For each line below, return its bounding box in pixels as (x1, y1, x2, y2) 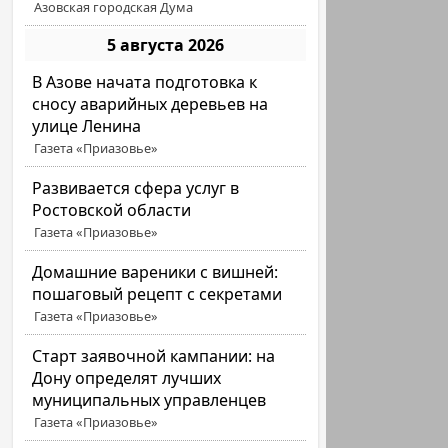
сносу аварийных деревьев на (32, 93, 269, 115)
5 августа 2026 (107, 34, 225, 56)
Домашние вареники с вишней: (32, 261, 279, 283)
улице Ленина (32, 115, 142, 137)
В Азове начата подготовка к (32, 71, 258, 93)
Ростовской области (32, 199, 192, 221)
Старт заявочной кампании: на (32, 345, 276, 367)
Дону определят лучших (32, 367, 222, 389)
